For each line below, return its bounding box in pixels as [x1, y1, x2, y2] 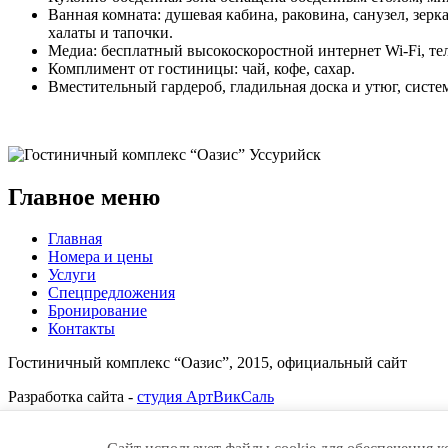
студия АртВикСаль [137, 388, 274, 406]
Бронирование [48, 302, 147, 320]
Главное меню [8, 183, 160, 210]
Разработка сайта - [8, 388, 137, 406]
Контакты [48, 320, 115, 338]
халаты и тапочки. [48, 23, 173, 41]
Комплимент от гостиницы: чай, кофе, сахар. [48, 59, 355, 77]
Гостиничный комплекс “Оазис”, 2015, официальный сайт [8, 354, 407, 372]
